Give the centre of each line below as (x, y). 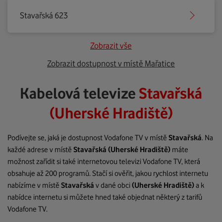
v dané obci (114, 185)
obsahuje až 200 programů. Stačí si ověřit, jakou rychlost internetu (108, 173)
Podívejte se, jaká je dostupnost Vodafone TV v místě (88, 138)
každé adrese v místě (40, 150)
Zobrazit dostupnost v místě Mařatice (111, 63)
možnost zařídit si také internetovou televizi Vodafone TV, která (104, 162)
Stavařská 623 (44, 15)
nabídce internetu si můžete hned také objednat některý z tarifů (105, 197)
